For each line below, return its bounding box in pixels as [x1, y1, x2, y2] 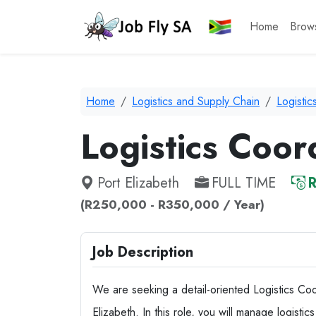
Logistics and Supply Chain [132, 93, 260, 109]
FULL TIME [212, 173, 276, 193]
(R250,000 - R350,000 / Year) [80, 195, 265, 214]
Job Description [92, 242, 193, 262]
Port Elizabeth [97, 173, 179, 193]
